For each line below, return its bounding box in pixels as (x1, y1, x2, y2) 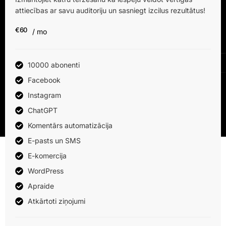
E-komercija (28, 151, 67, 160)
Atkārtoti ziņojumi (28, 197, 86, 205)
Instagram (28, 91, 62, 99)
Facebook (28, 76, 61, 84)
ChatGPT (28, 106, 58, 115)
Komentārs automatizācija (28, 121, 113, 130)
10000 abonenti (28, 61, 80, 69)
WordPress (28, 166, 64, 175)
